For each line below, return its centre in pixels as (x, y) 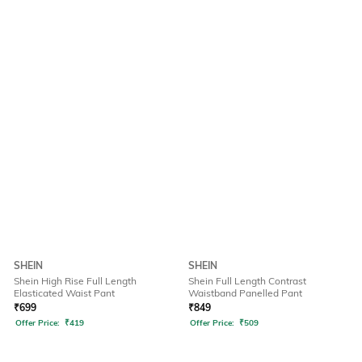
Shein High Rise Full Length (75, 281)
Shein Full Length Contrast (247, 281)
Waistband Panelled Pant (245, 293)
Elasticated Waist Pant (64, 293)
